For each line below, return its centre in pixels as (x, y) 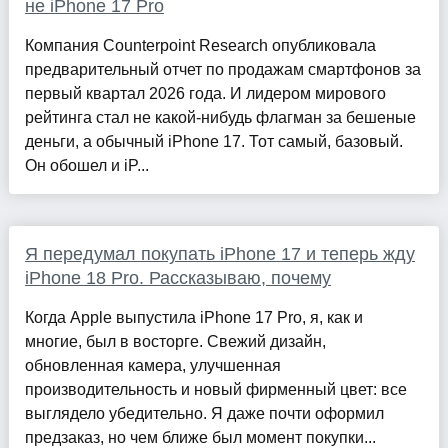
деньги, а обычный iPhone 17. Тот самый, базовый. (213, 142)
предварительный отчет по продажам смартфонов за (222, 70)
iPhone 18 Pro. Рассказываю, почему (177, 278)
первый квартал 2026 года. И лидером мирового (205, 94)
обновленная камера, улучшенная (152, 366)
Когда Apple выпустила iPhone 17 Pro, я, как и (193, 318)
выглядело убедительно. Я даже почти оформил (204, 414)
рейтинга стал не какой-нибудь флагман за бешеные (220, 118)
